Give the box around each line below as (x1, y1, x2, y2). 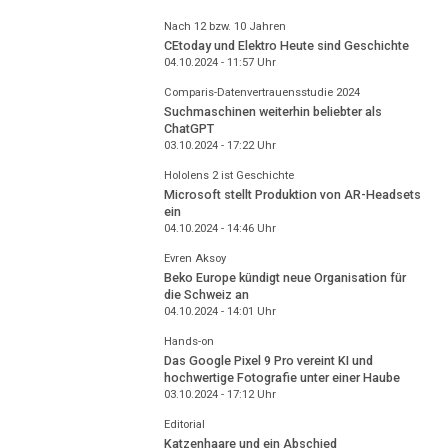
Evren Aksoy (163, 252, 226, 266)
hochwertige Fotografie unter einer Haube (163, 369, 400, 385)
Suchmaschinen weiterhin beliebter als (163, 103, 382, 119)
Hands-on (163, 335, 214, 349)
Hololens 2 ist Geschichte (163, 169, 294, 183)
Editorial (163, 418, 205, 432)
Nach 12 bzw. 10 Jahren (163, 20, 286, 34)
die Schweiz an (163, 286, 249, 302)
